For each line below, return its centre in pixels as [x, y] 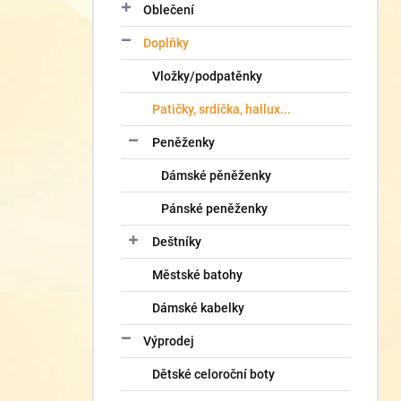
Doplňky [166, 43]
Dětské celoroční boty [213, 374]
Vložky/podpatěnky [207, 76]
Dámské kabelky [198, 308]
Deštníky [177, 242]
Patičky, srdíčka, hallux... [222, 109]
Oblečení [169, 10]
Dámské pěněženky [216, 175]
